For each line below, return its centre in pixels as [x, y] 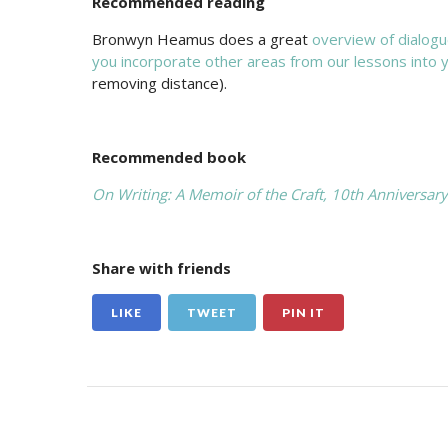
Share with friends [161, 268]
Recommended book [169, 157]
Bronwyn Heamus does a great [202, 39]
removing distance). [159, 83]
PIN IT [303, 313]
